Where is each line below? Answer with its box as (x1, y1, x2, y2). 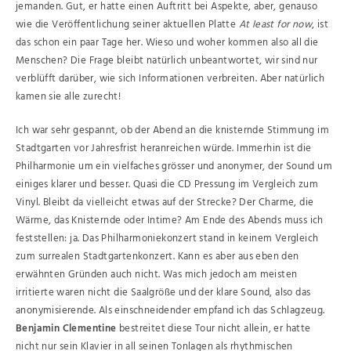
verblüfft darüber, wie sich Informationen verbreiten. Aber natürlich (16, 71, 325, 88)
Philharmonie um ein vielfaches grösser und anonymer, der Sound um (16, 157, 332, 175)
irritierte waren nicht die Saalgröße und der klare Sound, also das (16, 284, 311, 301)
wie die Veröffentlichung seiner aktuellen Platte (16, 16, 239, 34)
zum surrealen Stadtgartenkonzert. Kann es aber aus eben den (16, 248, 299, 265)
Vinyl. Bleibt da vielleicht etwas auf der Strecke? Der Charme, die (16, 194, 314, 211)
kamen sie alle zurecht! (16, 89, 121, 106)
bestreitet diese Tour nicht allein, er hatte (116, 320, 311, 337)
